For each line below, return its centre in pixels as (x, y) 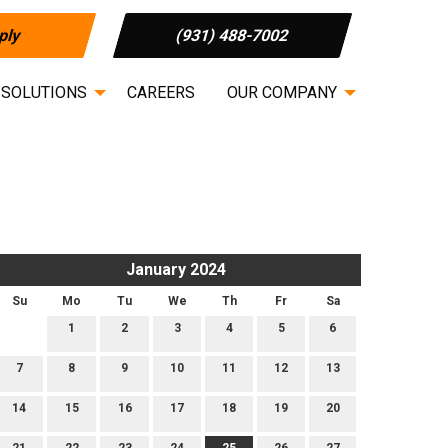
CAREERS (161, 92)
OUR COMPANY (282, 92)
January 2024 (175, 270)
